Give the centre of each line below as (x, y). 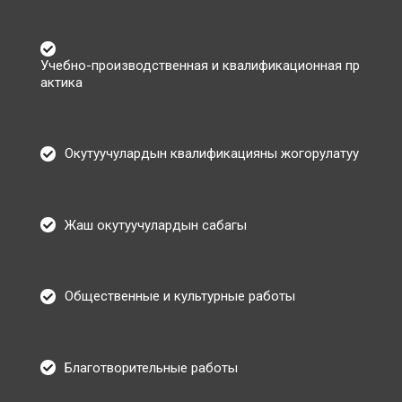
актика (61, 82)
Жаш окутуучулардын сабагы (156, 225)
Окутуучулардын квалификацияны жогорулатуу (212, 154)
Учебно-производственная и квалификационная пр (200, 65)
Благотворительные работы (151, 367)
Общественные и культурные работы (180, 297)
